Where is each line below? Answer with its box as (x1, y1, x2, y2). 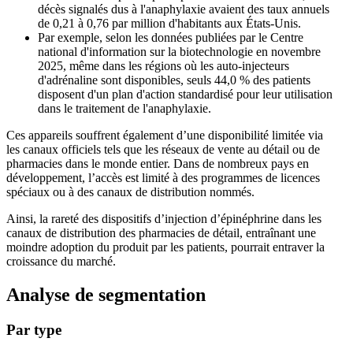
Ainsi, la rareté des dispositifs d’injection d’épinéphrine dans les (6, 212, 321, 226)
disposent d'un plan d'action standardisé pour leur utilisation (38, 87, 333, 102)
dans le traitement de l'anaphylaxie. (38, 102, 211, 116)
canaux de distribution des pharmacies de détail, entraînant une (6, 226, 316, 240)
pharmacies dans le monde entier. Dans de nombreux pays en (6, 157, 309, 171)
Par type (6, 321, 61, 339)
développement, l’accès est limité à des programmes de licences (6, 171, 320, 185)
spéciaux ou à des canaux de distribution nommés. (6, 185, 255, 199)
